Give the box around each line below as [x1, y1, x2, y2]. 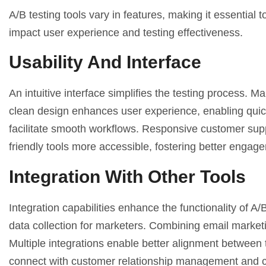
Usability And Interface [9, 52, 201, 72]
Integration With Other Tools [9, 166, 246, 186]
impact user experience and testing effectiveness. [9, 26, 243, 39]
